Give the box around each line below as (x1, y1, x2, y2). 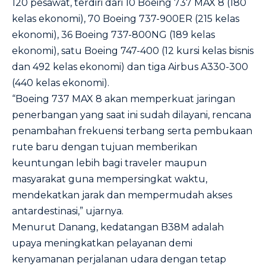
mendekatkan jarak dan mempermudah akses (12, 189, 232, 201)
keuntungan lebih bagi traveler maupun (12, 157, 207, 169)
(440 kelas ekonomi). (12, 77, 109, 88)
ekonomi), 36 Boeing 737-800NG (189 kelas (12, 29, 215, 40)
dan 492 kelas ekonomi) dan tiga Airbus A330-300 (12, 61, 248, 72)
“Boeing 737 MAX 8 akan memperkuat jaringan (12, 93, 235, 104)
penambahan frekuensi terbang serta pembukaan (12, 125, 252, 137)
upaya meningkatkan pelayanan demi (12, 237, 192, 249)
